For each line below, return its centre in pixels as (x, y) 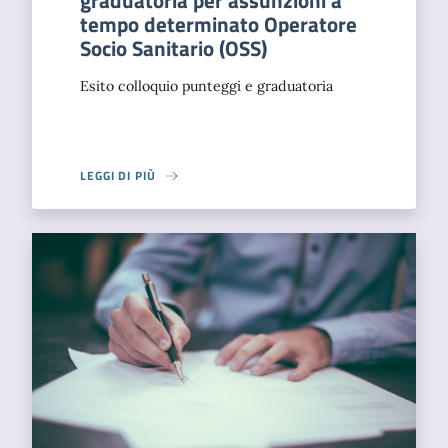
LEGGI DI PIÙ (118, 175)
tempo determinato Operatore (218, 24)
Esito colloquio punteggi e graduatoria (206, 86)
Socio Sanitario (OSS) (173, 48)
